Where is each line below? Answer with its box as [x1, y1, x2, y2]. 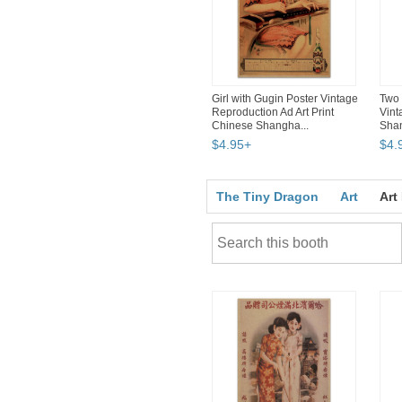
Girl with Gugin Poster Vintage [212, 92, 358, 106]
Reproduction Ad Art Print [212, 106, 334, 119]
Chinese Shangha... [212, 119, 309, 133]
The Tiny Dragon [216, 189, 319, 205]
